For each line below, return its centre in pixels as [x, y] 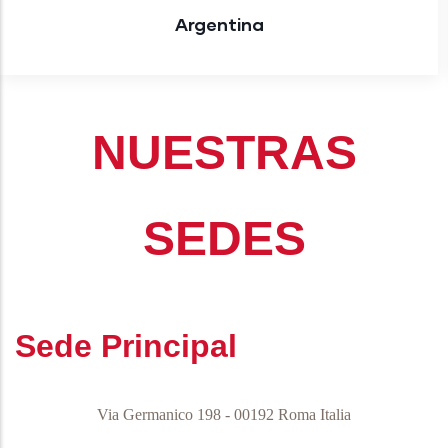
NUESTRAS [224, 152]
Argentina [219, 24]
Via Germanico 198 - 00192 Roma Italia [224, 414]
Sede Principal [126, 346]
